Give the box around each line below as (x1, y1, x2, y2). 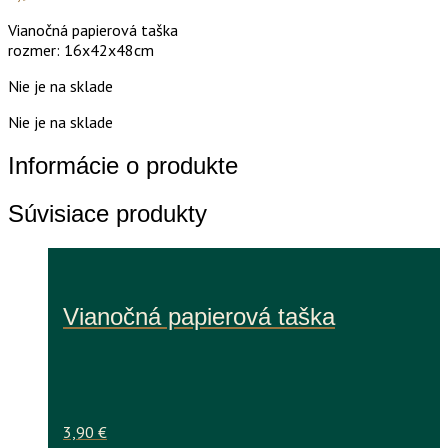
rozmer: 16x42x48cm (8, 39, 154, 60)
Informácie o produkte (8, 151, 238, 179)
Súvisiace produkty (8, 199, 207, 227)
